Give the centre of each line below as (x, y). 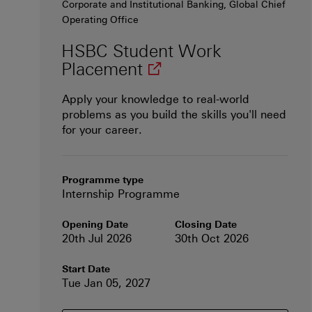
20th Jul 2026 (97, 239)
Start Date (86, 270)
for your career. (102, 130)
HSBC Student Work (141, 51)
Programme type (103, 180)
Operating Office (100, 20)
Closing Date (206, 225)
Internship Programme (121, 194)
